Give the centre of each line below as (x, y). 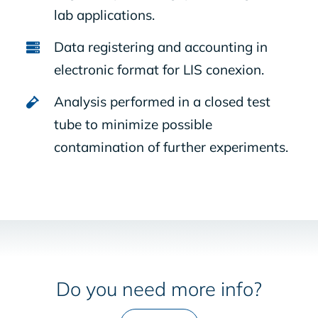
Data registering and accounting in (160, 47)
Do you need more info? (159, 289)
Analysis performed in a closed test (162, 102)
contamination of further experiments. (171, 147)
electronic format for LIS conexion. (159, 70)
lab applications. (104, 15)
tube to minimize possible (133, 125)
